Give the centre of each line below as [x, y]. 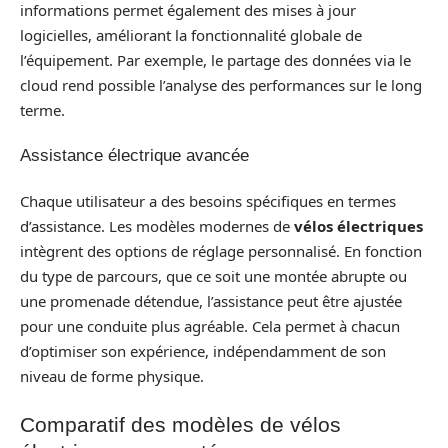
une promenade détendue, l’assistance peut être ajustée [211, 300]
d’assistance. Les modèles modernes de [157, 225]
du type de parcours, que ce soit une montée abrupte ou [213, 275]
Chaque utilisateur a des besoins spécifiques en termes [208, 200]
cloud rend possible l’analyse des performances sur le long [221, 84]
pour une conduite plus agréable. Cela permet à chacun [210, 325]
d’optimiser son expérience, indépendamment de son [203, 350]
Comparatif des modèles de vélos [180, 424]
